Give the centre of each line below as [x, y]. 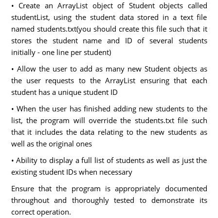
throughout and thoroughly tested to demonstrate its [109, 200]
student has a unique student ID [64, 92]
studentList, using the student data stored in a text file [109, 17]
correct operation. [41, 212]
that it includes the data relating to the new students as [109, 132]
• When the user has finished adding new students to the [109, 109]
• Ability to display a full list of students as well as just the [109, 160]
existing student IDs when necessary [72, 172]
